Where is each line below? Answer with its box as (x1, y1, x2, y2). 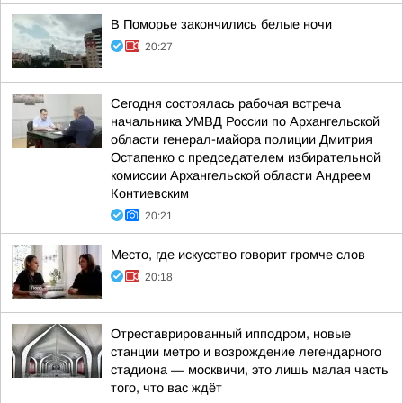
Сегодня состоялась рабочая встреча (111, 96, 341, 111)
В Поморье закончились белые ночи (111, 17, 332, 31)
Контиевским (111, 186, 189, 201)
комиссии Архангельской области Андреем (111, 168, 371, 183)
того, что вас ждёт (111, 381, 222, 395)
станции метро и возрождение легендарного (111, 345, 381, 359)
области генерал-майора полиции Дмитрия (111, 132, 372, 147)
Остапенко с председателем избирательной (111, 150, 381, 165)
